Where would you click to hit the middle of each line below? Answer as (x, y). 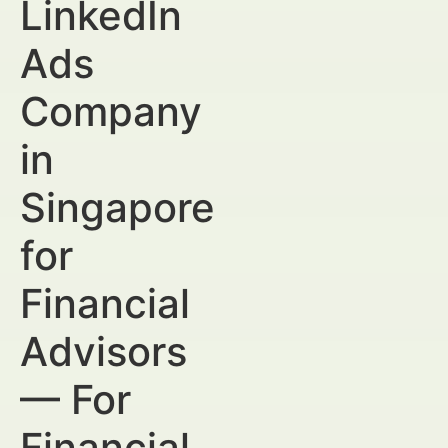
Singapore (117, 207)
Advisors (103, 351)
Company (111, 111)
